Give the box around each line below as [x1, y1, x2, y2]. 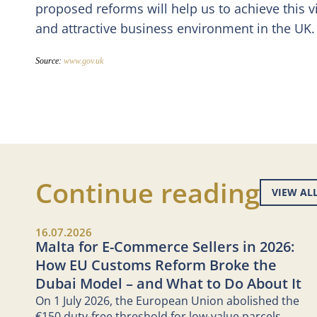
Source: [35, 55, 64, 66]
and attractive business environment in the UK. [35, 20, 315, 38]
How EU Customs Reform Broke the [35, 255, 277, 275]
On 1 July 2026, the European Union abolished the [35, 293, 299, 309]
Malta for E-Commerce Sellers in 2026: [35, 237, 294, 256]
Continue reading [35, 174, 260, 211]
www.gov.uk [64, 55, 103, 66]
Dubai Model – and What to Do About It [35, 274, 301, 293]
